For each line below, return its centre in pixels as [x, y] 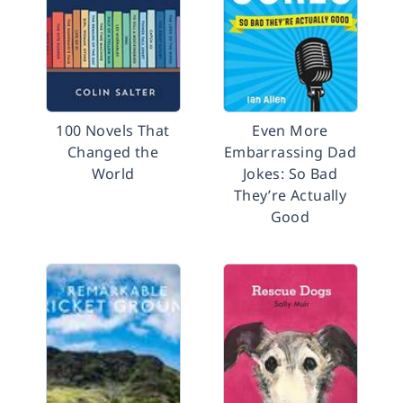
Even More [290, 130]
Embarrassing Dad [290, 152]
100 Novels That [113, 130]
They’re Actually [290, 195]
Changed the [113, 152]
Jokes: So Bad [290, 174]
